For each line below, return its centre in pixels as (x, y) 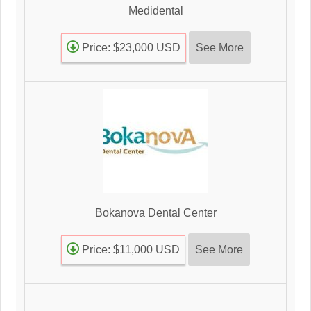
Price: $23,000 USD (129, 48)
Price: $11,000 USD (129, 250)
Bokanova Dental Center (155, 213)
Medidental (155, 11)
